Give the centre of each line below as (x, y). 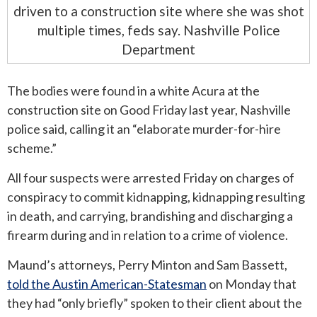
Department (158, 50)
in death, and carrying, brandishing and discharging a (150, 216)
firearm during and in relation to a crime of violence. (148, 235)
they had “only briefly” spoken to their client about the (155, 303)
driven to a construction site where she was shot (158, 11)
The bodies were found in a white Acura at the (133, 91)
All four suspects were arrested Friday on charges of (151, 178)
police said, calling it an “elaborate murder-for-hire (144, 129)
